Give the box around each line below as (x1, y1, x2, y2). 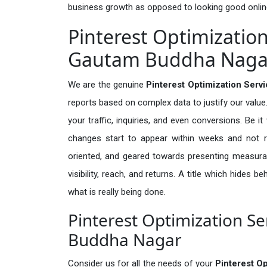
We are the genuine (68, 79, 147, 90)
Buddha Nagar (68, 228, 182, 251)
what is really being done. (68, 186, 166, 197)
